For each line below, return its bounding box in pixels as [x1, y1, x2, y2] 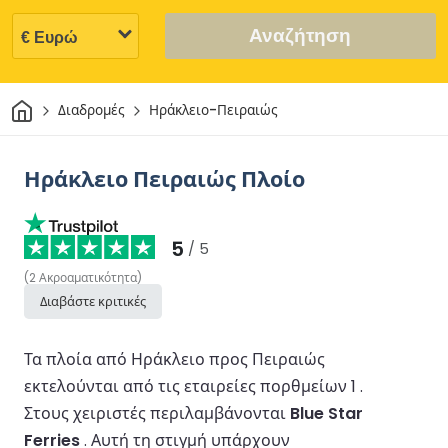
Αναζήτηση [249, 24, 352, 46]
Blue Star [290, 401, 363, 425]
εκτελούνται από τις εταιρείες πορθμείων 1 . [24, 374, 363, 398]
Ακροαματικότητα [39, 268, 137, 286]
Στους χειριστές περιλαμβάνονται [24, 401, 290, 425]
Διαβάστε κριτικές [40, 292, 146, 310]
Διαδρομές [57, 101, 125, 121]
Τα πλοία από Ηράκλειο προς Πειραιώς [24, 347, 325, 371]
